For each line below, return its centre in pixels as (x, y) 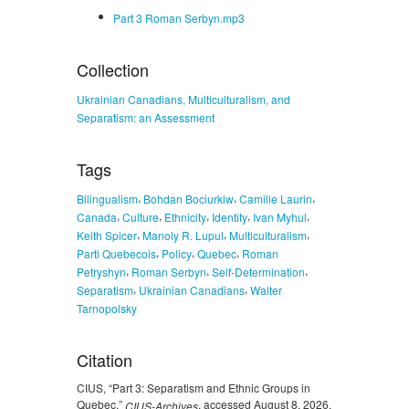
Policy (177, 253)
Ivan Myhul (280, 217)
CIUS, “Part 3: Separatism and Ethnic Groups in (194, 388)
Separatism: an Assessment (146, 117)
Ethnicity (185, 217)
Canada (97, 217)
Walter (266, 289)
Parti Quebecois (116, 253)
